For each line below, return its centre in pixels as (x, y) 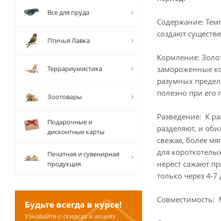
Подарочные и (70, 122)
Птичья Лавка (69, 40)
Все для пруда (68, 12)
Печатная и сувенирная (83, 154)
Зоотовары (65, 97)
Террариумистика (75, 69)
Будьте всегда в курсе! (73, 204)
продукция (64, 164)
